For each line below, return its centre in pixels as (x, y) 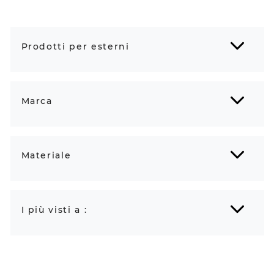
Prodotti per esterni (75, 46)
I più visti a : (54, 209)
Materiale (46, 155)
